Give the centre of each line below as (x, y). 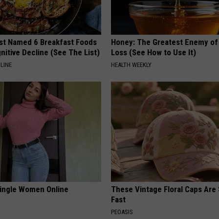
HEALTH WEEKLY (131, 65)
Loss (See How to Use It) (154, 53)
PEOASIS (122, 212)
